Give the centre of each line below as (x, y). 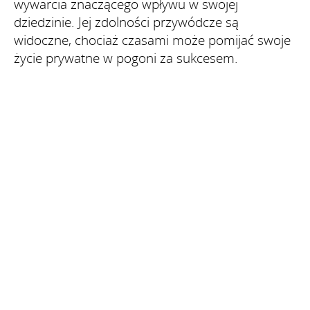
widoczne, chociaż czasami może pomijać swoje (152, 40)
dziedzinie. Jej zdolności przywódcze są (126, 22)
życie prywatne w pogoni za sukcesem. (126, 58)
